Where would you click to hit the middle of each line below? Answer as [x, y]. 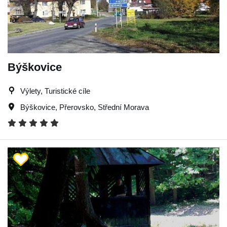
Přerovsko [77, 107]
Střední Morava [123, 107]
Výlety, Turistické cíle [55, 91]
